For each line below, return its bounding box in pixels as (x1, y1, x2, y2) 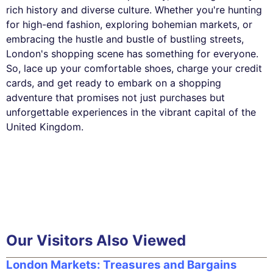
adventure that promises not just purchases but (6, 91, 225, 104)
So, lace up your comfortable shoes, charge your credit (6, 62, 262, 74)
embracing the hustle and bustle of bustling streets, (6, 32, 244, 45)
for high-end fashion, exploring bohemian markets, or (6, 18, 252, 30)
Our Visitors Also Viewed (6, 231, 186, 249)
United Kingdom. (6, 120, 83, 133)
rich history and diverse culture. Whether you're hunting (6, 3, 262, 16)
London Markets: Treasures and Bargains (6, 257, 237, 272)
